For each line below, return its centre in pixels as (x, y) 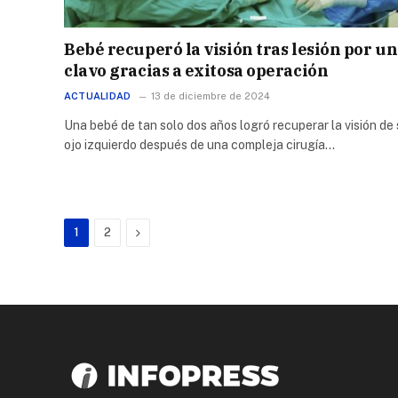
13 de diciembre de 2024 (211, 96)
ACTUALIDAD (98, 96)
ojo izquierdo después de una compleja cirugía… (199, 144)
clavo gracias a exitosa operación (196, 70)
